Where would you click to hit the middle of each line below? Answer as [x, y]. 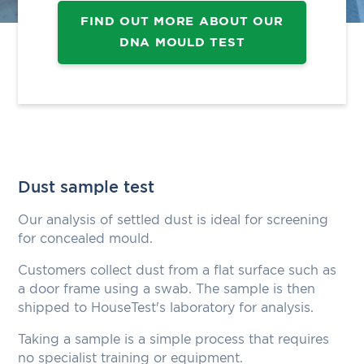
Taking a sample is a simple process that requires [174, 339]
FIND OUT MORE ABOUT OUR [182, 22]
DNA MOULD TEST [182, 43]
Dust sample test [87, 187]
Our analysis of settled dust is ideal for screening [173, 220]
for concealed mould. [86, 238]
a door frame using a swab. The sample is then [167, 289]
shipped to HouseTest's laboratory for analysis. [166, 308]
